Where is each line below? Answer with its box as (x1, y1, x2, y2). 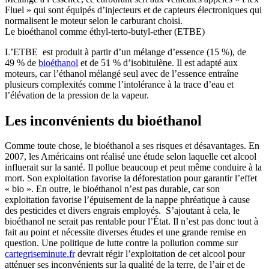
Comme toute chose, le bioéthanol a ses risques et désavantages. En (5, 141, 259, 151)
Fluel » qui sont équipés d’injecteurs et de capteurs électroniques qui (5, 4, 262, 15)
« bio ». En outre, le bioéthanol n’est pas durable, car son (5, 184, 220, 195)
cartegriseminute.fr (5, 249, 75, 259)
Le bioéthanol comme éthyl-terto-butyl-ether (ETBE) (5, 26, 205, 37)
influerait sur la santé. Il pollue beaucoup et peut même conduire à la (5, 162, 262, 173)
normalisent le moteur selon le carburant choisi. (5, 15, 183, 26)
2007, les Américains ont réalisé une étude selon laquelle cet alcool (5, 151, 256, 162)
